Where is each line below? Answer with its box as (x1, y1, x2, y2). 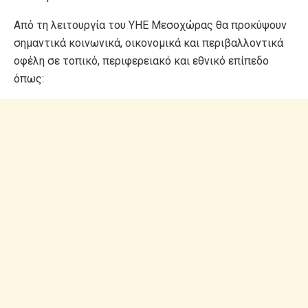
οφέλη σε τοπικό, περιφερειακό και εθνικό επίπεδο (14, 54, 269, 67)
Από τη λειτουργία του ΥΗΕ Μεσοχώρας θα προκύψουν (14, 18, 287, 32)
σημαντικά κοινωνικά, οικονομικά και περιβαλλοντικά (14, 36, 283, 49)
